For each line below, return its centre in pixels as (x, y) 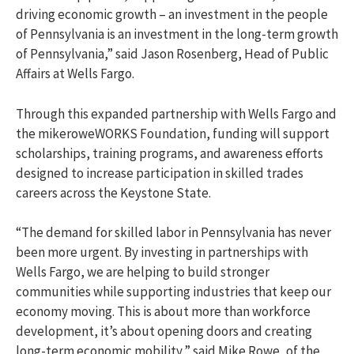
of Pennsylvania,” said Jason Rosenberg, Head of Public (172, 54)
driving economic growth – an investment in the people (172, 15)
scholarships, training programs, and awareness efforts (169, 153)
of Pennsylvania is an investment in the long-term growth (177, 34)
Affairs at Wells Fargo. (75, 74)
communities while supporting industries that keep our (173, 291)
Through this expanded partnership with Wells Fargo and (176, 113)
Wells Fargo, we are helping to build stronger (143, 271)
